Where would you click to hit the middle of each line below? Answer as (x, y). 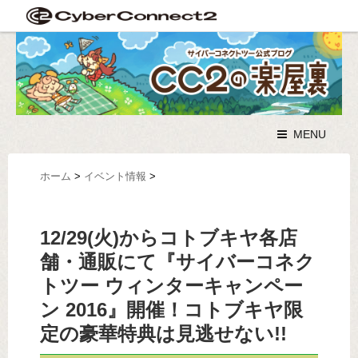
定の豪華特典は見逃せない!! (163, 334)
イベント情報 (115, 177)
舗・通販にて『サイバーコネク (177, 262)
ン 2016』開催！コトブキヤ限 (171, 310)
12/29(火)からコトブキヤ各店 (169, 238)
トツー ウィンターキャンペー (171, 286)
